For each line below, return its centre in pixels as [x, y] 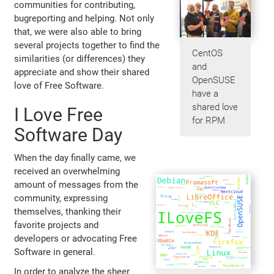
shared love [215, 107]
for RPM [208, 121]
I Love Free [59, 114]
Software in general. [55, 252]
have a [205, 94]
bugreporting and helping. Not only [84, 18]
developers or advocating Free [76, 238]
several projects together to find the [87, 45]
